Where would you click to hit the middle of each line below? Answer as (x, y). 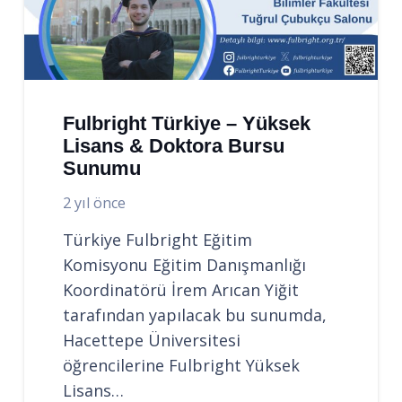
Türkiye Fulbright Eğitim (158, 240)
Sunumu (102, 168)
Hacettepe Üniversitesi (152, 340)
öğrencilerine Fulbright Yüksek (182, 365)
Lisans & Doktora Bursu (174, 145)
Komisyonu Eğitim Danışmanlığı (185, 265)
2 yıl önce (95, 203)
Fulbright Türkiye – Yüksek (187, 123)
